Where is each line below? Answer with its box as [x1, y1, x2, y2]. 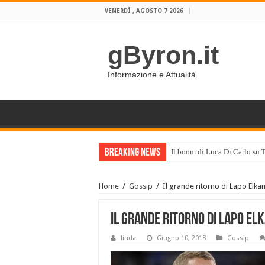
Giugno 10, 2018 [157, 234, 206, 242]
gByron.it [108, 41, 219, 69]
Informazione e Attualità [108, 70, 196, 79]
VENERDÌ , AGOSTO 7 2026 [105, 8, 183, 14]
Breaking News [105, 147, 160, 159]
